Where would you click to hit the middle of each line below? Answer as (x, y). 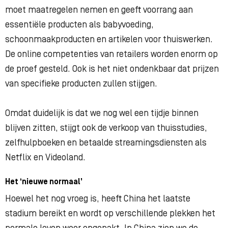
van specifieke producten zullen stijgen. (81, 84)
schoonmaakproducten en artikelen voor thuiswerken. (109, 40)
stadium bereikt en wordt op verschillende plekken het (110, 214)
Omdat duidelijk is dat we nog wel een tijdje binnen (102, 113)
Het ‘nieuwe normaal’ (44, 182)
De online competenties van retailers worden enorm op (111, 54)
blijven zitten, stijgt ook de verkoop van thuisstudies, (106, 128)
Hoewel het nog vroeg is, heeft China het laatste (98, 199)
